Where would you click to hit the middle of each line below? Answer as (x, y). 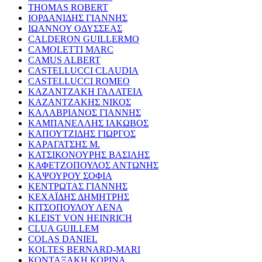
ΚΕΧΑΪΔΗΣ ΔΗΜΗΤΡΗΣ (79, 196)
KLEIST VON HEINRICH (80, 218)
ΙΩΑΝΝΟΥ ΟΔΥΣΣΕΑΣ (75, 28)
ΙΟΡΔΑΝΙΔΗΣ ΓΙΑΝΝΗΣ (78, 18)
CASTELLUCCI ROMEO (79, 81)
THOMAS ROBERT (68, 7)
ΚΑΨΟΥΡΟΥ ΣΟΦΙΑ (70, 175)
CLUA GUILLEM (63, 228)
